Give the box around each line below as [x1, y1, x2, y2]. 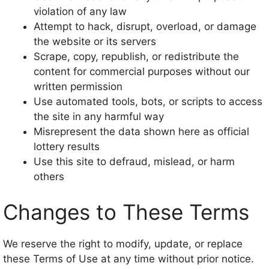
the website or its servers [34, 35, 156, 47]
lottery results [34, 140, 100, 153]
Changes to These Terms [3, 199, 249, 225]
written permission [34, 80, 122, 92]
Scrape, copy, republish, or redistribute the [34, 50, 239, 62]
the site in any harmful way [34, 110, 164, 122]
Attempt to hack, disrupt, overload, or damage [34, 20, 256, 32]
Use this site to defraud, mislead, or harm [34, 155, 235, 168]
